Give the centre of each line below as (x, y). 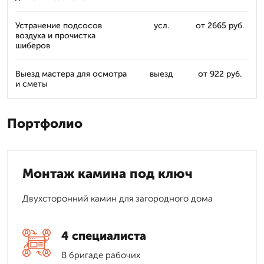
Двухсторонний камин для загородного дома (118, 199)
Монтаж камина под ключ (108, 174)
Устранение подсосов (59, 26)
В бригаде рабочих (101, 255)
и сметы (32, 84)
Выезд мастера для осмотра (71, 74)
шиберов (33, 46)
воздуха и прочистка (55, 36)
